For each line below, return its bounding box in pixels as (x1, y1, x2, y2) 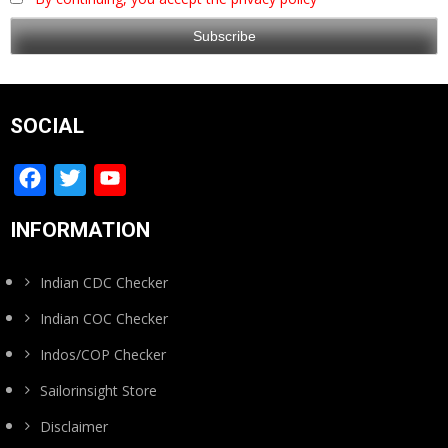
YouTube (128, 158, 262, 202)
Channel (128, 190, 251, 234)
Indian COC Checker (40, 309, 168, 329)
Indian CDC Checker (40, 273, 168, 293)
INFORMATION (10, 218, 150, 243)
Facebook (48, 158, 189, 202)
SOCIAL (10, 114, 84, 139)
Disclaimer (40, 417, 108, 437)
